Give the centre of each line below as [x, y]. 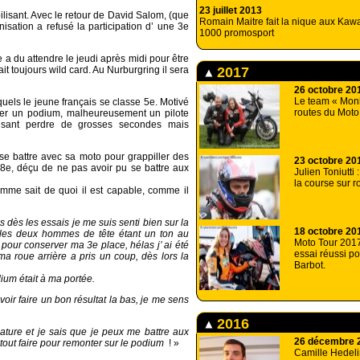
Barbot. [310, 265]
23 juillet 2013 [231, 10]
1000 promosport [237, 33]
